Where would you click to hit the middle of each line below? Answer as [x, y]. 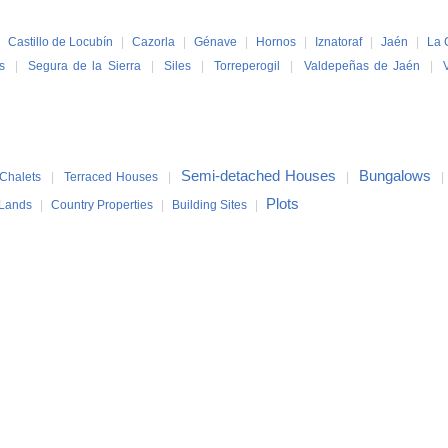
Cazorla [154, 42]
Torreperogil [247, 66]
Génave [216, 42]
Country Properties [102, 205]
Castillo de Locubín [61, 42]
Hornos [276, 42]
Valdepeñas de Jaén [361, 66]
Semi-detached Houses [258, 175]
